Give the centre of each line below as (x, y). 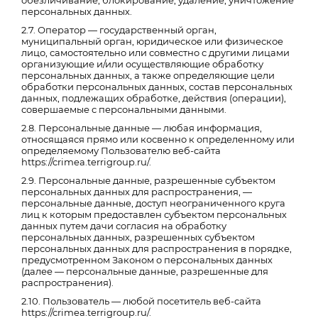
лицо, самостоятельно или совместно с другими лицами (155, 53)
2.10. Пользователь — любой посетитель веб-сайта (141, 301)
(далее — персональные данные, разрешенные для (145, 271)
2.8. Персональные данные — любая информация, (142, 128)
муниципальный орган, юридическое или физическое (152, 41)
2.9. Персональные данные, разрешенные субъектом (148, 180)
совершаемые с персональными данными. (124, 109)
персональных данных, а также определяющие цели (148, 75)
